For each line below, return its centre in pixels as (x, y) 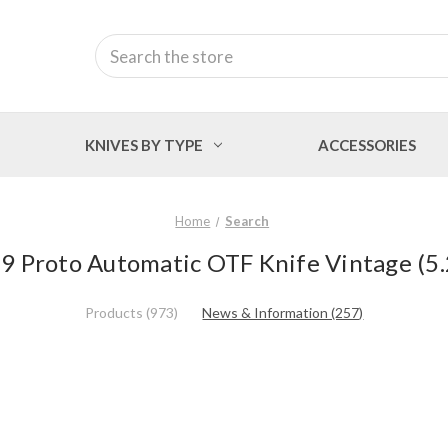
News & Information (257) (283, 312)
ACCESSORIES (366, 144)
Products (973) (131, 312)
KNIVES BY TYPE (144, 144)
